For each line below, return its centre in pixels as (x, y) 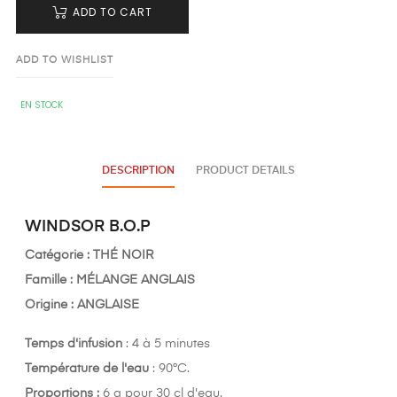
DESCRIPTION (138, 171)
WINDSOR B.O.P (88, 227)
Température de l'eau (87, 369)
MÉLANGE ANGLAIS (136, 280)
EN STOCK (42, 105)
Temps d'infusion (74, 344)
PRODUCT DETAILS (245, 171)
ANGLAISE (108, 305)
